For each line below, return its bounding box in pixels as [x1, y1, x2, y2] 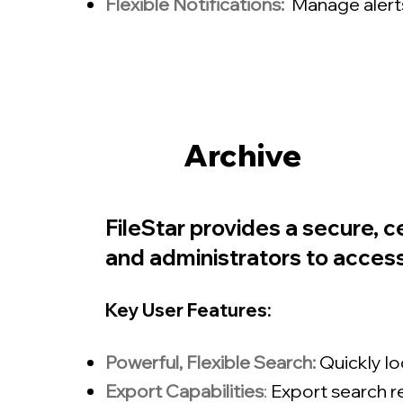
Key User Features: [105, 299, 272, 321]
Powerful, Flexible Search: [105, 351, 316, 373]
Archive [184, 136, 301, 175]
